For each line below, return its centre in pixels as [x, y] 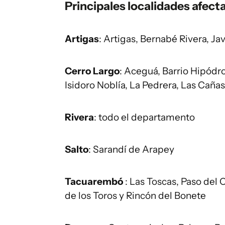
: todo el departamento [144, 118]
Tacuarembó [95, 182]
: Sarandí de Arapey [131, 150]
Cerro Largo [92, 71]
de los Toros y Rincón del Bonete [135, 196]
